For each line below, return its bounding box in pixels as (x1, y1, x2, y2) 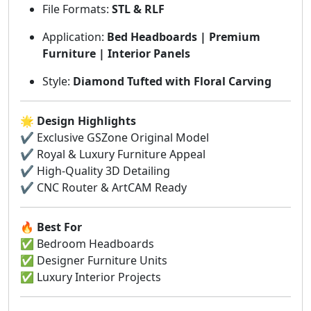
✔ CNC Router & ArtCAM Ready (20, 179, 187, 195)
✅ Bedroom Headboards (20, 235, 154, 251)
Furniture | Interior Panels (42, 45, 190, 61)
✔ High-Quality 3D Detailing (20, 162, 170, 178)
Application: (42, 28, 107, 44)
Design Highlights (37, 112, 136, 128)
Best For (37, 219, 82, 235)
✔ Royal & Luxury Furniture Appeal (20, 146, 205, 162)
